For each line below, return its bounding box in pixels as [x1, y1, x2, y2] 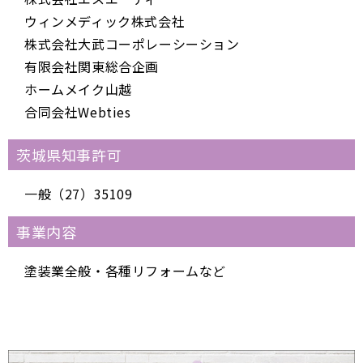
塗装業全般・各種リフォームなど [24, 260, 226, 280]
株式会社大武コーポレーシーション [24, 33, 240, 53]
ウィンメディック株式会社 [24, 11, 186, 31]
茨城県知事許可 [16, 143, 122, 165]
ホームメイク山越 [24, 79, 132, 99]
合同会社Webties [24, 101, 131, 122]
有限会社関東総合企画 [24, 56, 160, 76]
